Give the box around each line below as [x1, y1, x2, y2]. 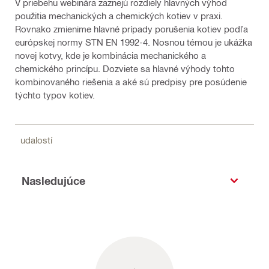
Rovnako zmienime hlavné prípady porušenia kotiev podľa [15, 23, 248, 34]
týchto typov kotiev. [15, 89, 95, 100]
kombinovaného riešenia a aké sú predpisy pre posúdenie [15, 76, 247, 87]
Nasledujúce [22, 174, 85, 187]
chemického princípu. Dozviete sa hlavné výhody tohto [15, 63, 235, 74]
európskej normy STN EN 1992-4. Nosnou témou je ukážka [15, 37, 252, 47]
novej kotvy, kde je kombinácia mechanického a [15, 50, 206, 61]
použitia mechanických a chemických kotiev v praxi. [15, 10, 223, 21]
